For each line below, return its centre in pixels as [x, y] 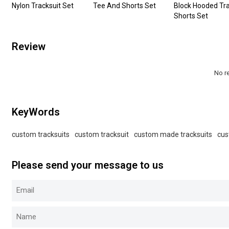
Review [29, 47]
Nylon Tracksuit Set [43, 5]
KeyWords [36, 112]
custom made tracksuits [173, 134]
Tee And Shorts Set [124, 5]
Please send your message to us [88, 165]
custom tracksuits [41, 134]
